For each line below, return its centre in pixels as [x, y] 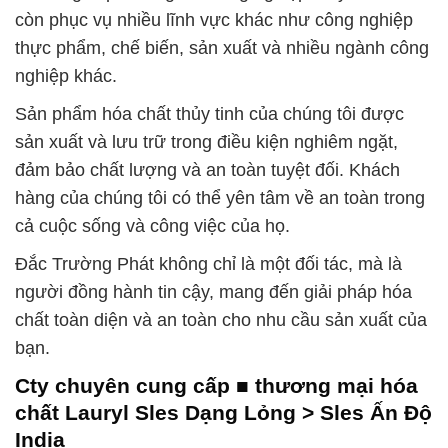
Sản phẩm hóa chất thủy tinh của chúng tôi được [209, 114]
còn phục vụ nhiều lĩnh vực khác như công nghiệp [214, 20]
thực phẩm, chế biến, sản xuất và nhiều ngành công [222, 48]
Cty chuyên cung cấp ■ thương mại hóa [216, 386]
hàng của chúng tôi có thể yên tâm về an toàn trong [220, 198]
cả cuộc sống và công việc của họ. [152, 226]
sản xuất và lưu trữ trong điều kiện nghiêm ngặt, [206, 142]
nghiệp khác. [66, 76]
